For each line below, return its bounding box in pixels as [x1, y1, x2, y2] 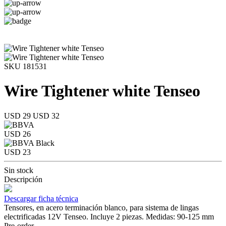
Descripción [4, 175, 42, 184]
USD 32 [33, 111, 60, 120]
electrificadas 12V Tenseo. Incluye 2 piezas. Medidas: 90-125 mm [4, 212, 214, 221]
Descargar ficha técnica [4, 194, 78, 203]
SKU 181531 [4, 62, 47, 71]
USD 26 [4, 129, 31, 138]
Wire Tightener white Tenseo [4, 82, 200, 100]
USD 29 [4, 111, 33, 120]
